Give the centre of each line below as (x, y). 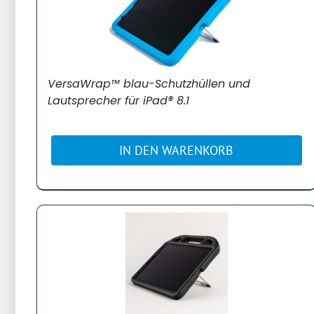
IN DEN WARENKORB (177, 150)
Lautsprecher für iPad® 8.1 (118, 100)
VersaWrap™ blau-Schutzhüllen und (149, 83)
